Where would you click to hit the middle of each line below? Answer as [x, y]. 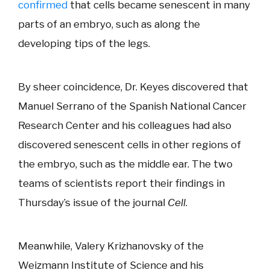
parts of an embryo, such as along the [109, 24]
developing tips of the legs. [84, 43]
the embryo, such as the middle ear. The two [125, 164]
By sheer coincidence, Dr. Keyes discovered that [133, 87]
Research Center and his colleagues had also [125, 125]
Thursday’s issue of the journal [93, 202]
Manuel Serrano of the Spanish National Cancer [132, 106]
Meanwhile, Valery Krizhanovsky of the [111, 246]
